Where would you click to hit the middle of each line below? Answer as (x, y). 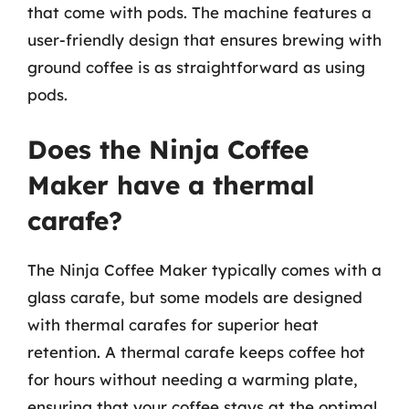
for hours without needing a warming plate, (193, 379)
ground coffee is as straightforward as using (196, 67)
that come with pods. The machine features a (199, 12)
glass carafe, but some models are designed (195, 297)
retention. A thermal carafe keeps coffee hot (196, 352)
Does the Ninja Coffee (168, 149)
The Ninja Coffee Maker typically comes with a (204, 270)
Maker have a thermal (171, 185)
